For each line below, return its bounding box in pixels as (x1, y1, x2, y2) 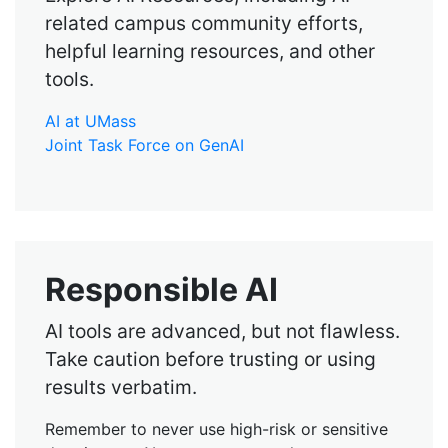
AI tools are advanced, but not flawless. (45, 318, 400, 343)
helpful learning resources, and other (45, 38, 375, 63)
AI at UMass (45, 110, 136, 131)
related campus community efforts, (45, 10, 363, 35)
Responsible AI (45, 269, 278, 309)
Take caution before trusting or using (45, 346, 376, 371)
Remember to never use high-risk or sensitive (45, 418, 388, 439)
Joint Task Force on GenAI (45, 134, 244, 155)
